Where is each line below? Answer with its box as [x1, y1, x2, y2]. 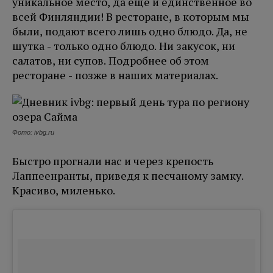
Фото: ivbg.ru [12, 129, 54, 136]
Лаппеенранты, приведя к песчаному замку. [12, 168, 244, 183]
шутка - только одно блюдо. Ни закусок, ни [12, 38, 235, 54]
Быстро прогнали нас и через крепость [12, 154, 213, 169]
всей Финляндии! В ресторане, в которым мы [12, 9, 249, 24]
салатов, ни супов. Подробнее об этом [12, 53, 209, 68]
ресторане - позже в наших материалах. [12, 68, 218, 83]
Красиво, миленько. [12, 183, 117, 198]
